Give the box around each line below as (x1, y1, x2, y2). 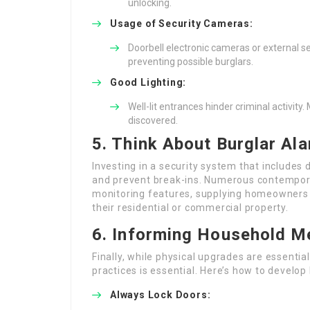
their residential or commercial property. (92, 202, 289, 213)
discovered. (128, 115, 178, 126)
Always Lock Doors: (110, 289, 211, 300)
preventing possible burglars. (128, 56, 253, 67)
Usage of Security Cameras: (110, 18, 253, 29)
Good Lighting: (110, 77, 187, 88)
